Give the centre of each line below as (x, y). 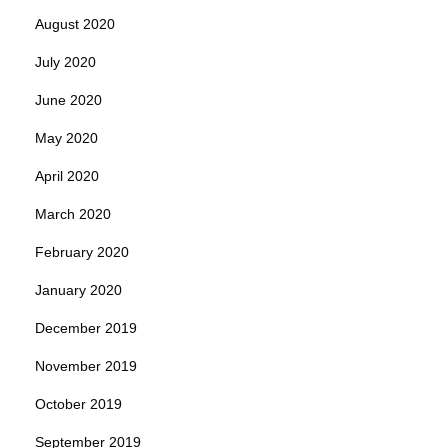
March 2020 (73, 213)
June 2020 (68, 99)
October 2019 (78, 403)
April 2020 (67, 175)
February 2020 (82, 251)
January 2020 (78, 289)
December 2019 (86, 327)
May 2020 (66, 137)
